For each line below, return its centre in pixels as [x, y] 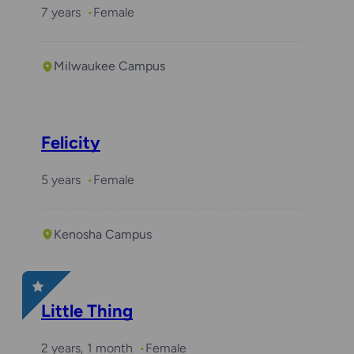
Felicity [71, 143]
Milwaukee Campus [109, 66]
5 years [61, 180]
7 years [61, 12]
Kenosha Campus [103, 234]
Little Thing [87, 311]
